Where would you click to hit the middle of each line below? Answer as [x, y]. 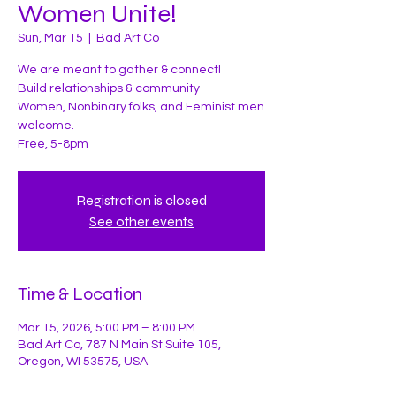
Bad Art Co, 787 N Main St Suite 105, [119, 344]
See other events [141, 221]
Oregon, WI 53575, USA [83, 361]
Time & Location [80, 293]
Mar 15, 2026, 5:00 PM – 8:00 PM [107, 327]
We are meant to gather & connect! [119, 69]
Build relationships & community [109, 88]
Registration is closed [141, 200]
